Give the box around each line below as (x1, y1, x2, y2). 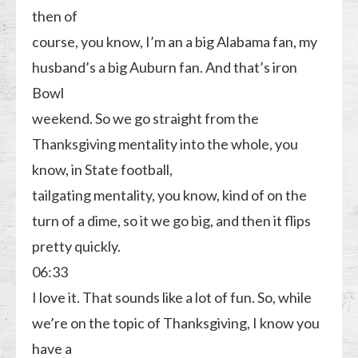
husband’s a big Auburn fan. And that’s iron (32, 58, 298, 76)
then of (32, 6, 78, 25)
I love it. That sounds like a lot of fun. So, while (32, 288, 312, 306)
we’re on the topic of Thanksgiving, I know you (32, 313, 320, 332)
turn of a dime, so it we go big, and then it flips (32, 211, 312, 229)
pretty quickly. (32, 237, 121, 255)
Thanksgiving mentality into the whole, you (32, 134, 299, 153)
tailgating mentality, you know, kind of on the (32, 185, 308, 204)
